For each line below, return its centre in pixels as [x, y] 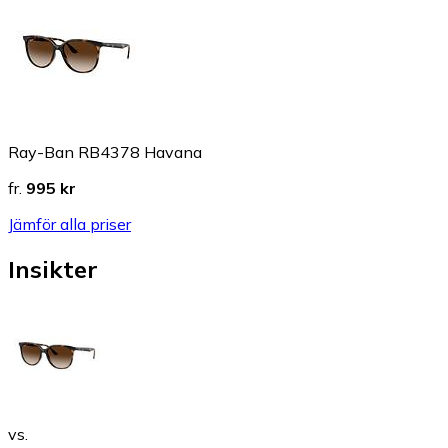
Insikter [53, 268]
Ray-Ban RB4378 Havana [105, 152]
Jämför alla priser [69, 224]
